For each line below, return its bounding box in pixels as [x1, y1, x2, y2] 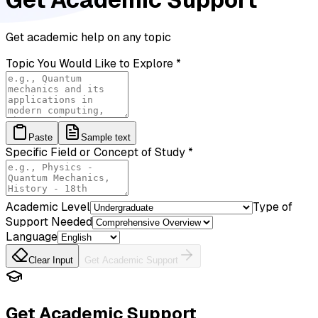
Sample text [81, 131, 131, 143]
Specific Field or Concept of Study [6, 144, 185, 160]
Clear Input [28, 254, 73, 265]
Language [6, 229, 57, 244]
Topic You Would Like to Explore [6, 55, 173, 71]
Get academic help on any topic [6, 29, 171, 45]
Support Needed [6, 214, 92, 229]
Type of [253, 199, 292, 214]
